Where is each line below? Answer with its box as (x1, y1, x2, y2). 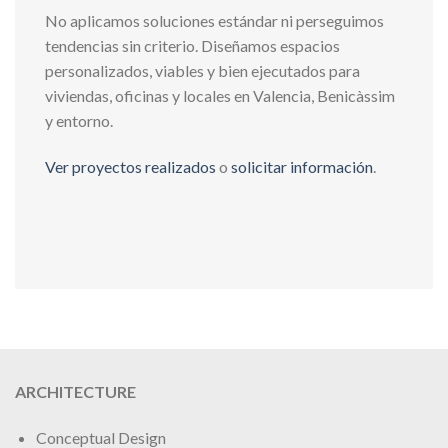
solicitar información (231, 156, 373, 176)
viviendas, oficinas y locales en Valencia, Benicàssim (45, 85, 395, 105)
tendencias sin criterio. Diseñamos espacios (45, 35, 340, 55)
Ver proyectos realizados (45, 156, 216, 176)
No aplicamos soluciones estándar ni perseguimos (45, 10, 384, 30)
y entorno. (45, 110, 113, 130)
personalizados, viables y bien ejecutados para (45, 60, 360, 80)
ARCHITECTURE (15, 382, 136, 402)
